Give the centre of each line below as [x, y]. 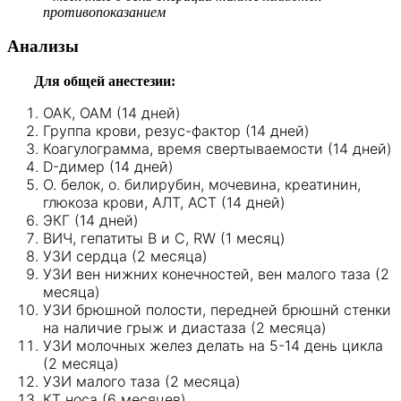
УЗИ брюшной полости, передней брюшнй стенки [217, 309]
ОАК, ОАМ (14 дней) [112, 112]
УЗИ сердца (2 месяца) [125, 256]
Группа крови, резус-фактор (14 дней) [176, 130]
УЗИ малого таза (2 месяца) [142, 381]
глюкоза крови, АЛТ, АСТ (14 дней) [164, 202]
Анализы [43, 47]
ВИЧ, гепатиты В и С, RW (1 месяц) [164, 238]
